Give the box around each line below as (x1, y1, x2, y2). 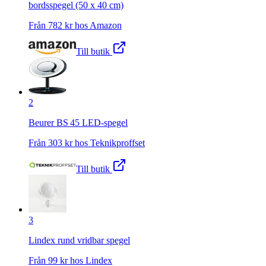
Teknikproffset (90, 137, 145, 148)
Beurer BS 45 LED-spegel (28, 117, 128, 128)
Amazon (90, 20, 122, 30)
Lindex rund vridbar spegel (28, 235, 130, 245)
